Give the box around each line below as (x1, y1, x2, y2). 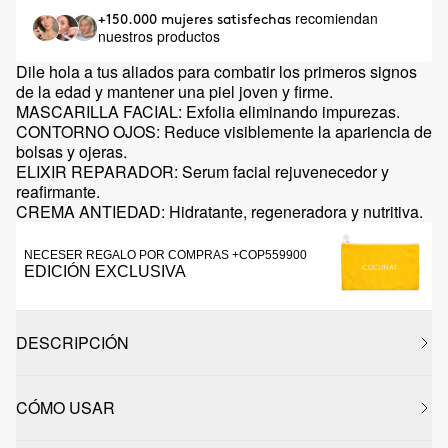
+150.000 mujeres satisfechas (98, 13, 295, 26)
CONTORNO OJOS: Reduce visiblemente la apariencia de (16, 120, 432, 143)
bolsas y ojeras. (16, 140, 127, 163)
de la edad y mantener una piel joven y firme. (16, 80, 333, 103)
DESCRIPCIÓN (16, 331, 129, 354)
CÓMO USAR (16, 396, 115, 419)
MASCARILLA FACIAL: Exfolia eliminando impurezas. (16, 100, 400, 123)
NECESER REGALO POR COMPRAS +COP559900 (24, 248, 307, 262)
